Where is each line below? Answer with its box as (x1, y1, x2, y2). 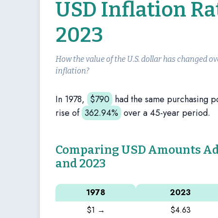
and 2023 (55, 157, 106, 170)
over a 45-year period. (121, 107, 210, 119)
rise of (55, 107, 82, 119)
